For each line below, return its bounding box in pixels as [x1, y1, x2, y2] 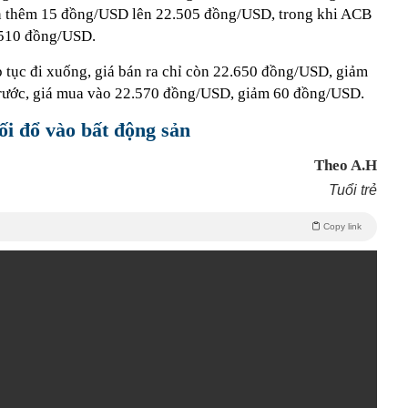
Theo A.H [314, 157, 377, 174]
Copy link [323, 221, 362, 231]
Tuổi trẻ [329, 182, 377, 198]
